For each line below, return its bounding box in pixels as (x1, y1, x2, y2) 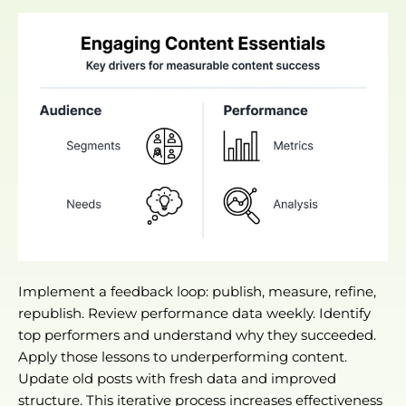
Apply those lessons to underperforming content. (18, 347, 347, 365)
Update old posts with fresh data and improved (18, 369, 336, 387)
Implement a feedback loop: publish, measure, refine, (18, 282, 376, 300)
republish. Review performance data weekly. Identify (18, 304, 371, 322)
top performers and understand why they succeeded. (18, 325, 376, 343)
